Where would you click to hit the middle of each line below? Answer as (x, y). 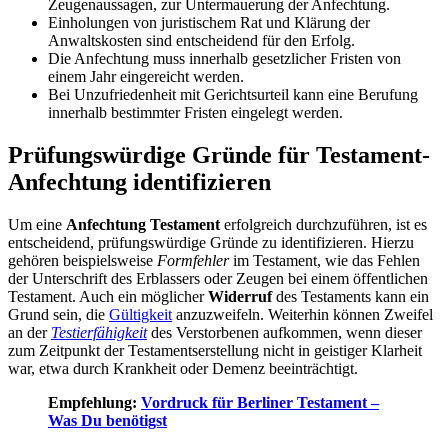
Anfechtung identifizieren (139, 181)
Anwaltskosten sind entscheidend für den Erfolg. (201, 41)
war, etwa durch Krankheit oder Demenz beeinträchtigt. (183, 368)
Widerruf (240, 296)
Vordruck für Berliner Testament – (260, 402)
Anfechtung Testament (143, 224)
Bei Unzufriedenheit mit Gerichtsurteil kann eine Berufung (233, 95)
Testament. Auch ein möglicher (108, 296)
